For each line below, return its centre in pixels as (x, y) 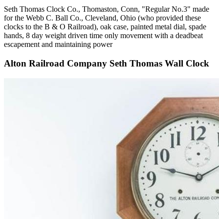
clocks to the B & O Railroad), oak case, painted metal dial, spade (105, 27)
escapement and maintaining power (58, 44)
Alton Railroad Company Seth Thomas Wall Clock (107, 63)
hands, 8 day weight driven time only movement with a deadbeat (103, 36)
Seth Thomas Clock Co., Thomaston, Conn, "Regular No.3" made (107, 9)
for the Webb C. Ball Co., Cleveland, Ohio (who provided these (102, 18)
